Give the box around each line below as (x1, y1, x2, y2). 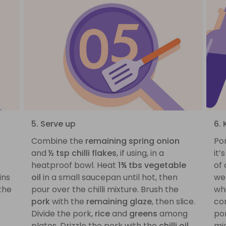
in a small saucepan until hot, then (40, 171, 178, 183)
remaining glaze (86, 195, 152, 207)
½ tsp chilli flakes (48, 147, 117, 159)
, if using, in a (116, 147, 164, 159)
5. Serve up (31, 118, 76, 130)
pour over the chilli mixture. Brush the (31, 183, 179, 195)
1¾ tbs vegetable (118, 159, 186, 171)
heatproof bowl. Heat (31, 159, 118, 171)
